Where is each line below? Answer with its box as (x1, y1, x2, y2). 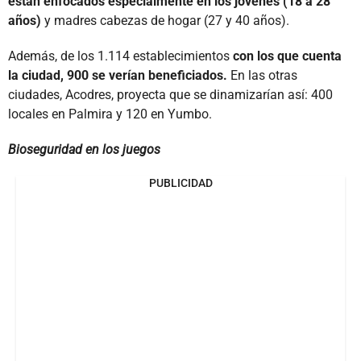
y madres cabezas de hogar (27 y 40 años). (44, 13, 289, 29)
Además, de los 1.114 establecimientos (8, 48, 233, 64)
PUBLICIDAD (148, 176, 213, 190)
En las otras (230, 68, 297, 84)
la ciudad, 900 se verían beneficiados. (8, 68, 230, 84)
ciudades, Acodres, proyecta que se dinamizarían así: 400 (8, 87, 333, 103)
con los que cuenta (233, 48, 342, 64)
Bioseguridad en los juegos (8, 142, 160, 158)
